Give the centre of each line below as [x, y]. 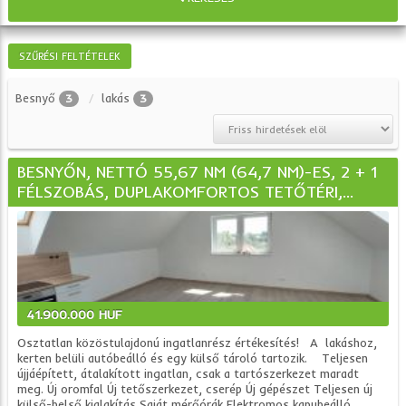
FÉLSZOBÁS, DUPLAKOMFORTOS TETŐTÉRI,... [186, 192]
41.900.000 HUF [75, 314]
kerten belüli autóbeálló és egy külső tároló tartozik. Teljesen [193, 358]
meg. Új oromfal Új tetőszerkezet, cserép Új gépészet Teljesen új [195, 389]
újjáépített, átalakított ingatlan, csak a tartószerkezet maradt [188, 373]
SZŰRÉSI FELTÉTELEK [70, 56]
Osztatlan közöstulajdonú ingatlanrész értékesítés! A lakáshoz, [198, 343]
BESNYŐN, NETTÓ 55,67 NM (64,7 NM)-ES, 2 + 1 [198, 172]
